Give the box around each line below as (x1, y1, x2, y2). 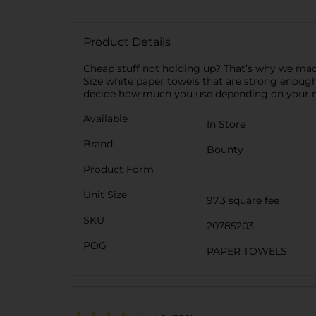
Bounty (207, 143, 243, 156)
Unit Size (83, 188, 127, 201)
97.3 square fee (207, 194, 279, 207)
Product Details (83, 35, 171, 49)
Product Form (83, 163, 154, 176)
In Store (207, 118, 245, 130)
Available (83, 112, 128, 125)
